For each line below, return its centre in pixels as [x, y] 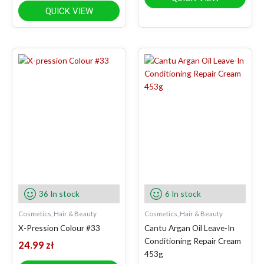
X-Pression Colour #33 [59, 228]
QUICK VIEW [69, 11]
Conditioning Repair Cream [193, 241]
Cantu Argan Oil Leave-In [189, 228]
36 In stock [59, 194]
